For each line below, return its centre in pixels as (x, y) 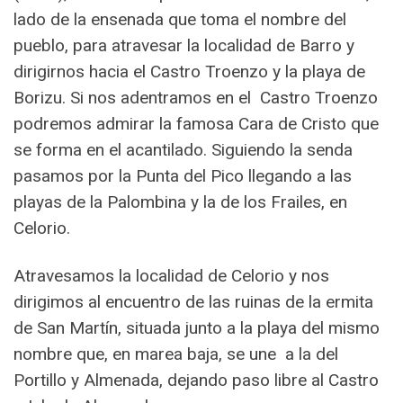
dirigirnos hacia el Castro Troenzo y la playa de (189, 72)
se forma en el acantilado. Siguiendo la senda (183, 150)
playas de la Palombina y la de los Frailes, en (180, 202)
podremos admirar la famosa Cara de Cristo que (196, 124)
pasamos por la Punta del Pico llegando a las (183, 176)
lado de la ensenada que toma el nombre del (180, 20)
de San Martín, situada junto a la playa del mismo (197, 328)
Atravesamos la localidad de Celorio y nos (171, 276)
